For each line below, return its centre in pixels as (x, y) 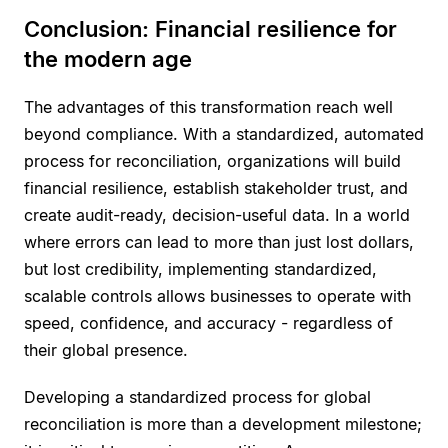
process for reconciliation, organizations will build (212, 160)
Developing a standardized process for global (197, 396)
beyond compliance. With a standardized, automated (224, 133)
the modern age (108, 58)
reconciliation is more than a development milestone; (223, 423)
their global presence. (106, 349)
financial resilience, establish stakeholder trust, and (216, 187)
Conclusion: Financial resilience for (210, 28)
